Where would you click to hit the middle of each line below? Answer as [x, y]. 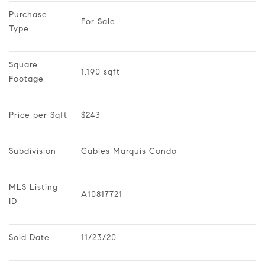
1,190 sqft [101, 72]
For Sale [98, 21]
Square [25, 64]
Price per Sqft [38, 115]
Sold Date [29, 237]
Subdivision [33, 151]
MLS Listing [35, 187]
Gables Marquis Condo [129, 151]
